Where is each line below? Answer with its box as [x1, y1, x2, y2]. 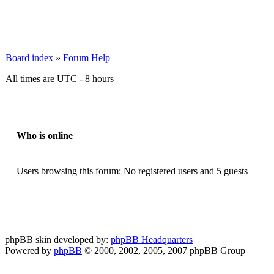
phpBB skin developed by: [5, 234, 111, 245]
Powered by [5, 245, 54, 256]
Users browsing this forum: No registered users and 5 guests [17, 166, 248, 176]
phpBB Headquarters [111, 234, 193, 245]
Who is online [17, 130, 73, 141]
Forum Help [63, 53, 110, 63]
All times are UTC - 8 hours [6, 73, 114, 84]
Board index [6, 53, 53, 63]
